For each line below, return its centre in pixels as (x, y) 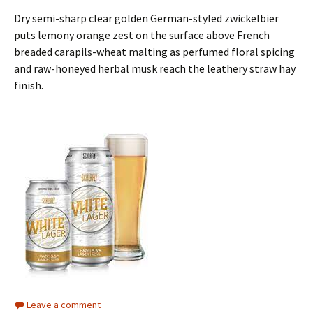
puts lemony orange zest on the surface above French (142, 35)
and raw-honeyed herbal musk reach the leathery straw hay (155, 68)
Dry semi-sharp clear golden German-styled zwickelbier (146, 18)
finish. (29, 85)
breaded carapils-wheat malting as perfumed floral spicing (154, 52)
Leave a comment (64, 305)
